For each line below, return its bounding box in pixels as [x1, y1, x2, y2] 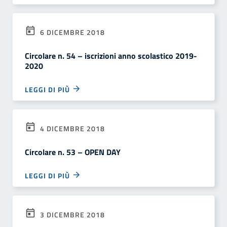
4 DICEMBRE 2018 [38, 123, 105, 134]
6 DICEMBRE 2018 [38, 27, 105, 37]
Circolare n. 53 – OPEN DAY [25, 146, 121, 158]
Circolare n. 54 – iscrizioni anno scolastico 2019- [25, 50, 197, 62]
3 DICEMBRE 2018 [38, 209, 105, 220]
